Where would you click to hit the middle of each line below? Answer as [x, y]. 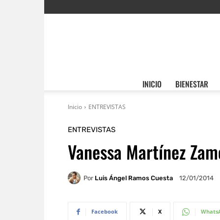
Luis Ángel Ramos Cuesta [134, 178]
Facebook [105, 211]
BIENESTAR [192, 84]
